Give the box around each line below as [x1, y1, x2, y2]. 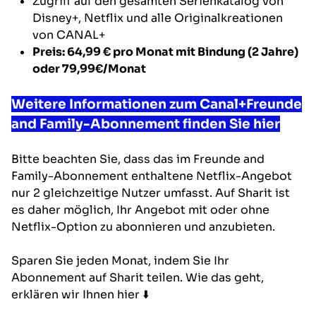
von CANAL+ [32, 27, 105, 42]
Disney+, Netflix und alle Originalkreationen [32, 10, 283, 25]
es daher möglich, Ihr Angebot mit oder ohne [11, 202, 269, 217]
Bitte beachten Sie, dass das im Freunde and [11, 151, 265, 166]
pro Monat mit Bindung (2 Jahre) [111, 44, 298, 59]
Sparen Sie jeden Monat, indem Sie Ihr [11, 253, 229, 268]
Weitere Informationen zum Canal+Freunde [11, 95, 302, 112]
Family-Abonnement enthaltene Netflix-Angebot [11, 168, 292, 183]
